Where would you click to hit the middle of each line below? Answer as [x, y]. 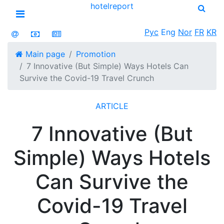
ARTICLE [112, 106]
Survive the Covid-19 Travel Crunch [87, 78]
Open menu [47, 28]
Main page [44, 54]
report [121, 6]
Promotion [96, 54]
